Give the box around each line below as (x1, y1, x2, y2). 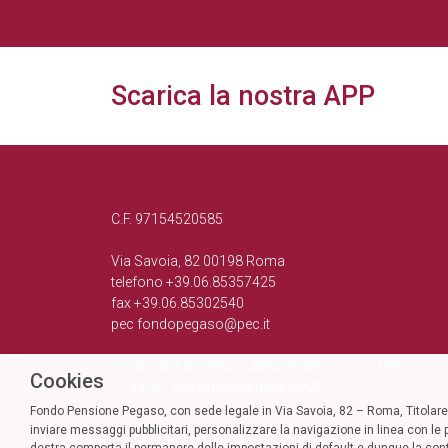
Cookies (30, 368, 104, 393)
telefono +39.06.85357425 (111, 273, 276, 290)
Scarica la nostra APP (111, 79, 375, 112)
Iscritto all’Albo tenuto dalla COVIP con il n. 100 (111, 357, 400, 374)
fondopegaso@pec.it (137, 315, 270, 332)
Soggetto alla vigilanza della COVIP (111, 378, 327, 395)
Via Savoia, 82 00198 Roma (111, 252, 285, 269)
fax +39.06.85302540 (111, 294, 244, 311)
